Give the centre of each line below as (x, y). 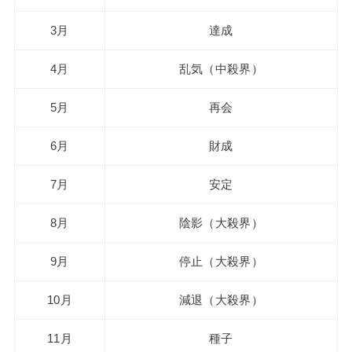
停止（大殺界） (221, 262)
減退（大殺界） (221, 301)
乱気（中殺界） (221, 70)
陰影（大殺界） (221, 224)
